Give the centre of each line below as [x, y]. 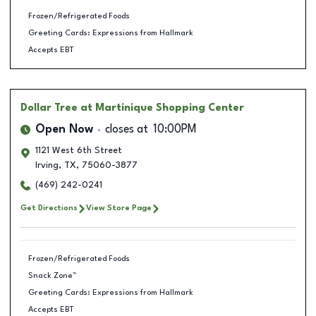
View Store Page [119, 208]
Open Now [64, 130]
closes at [127, 130]
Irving [47, 165]
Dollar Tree [49, 108]
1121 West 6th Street [79, 151]
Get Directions [49, 208]
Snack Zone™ [52, 275]
